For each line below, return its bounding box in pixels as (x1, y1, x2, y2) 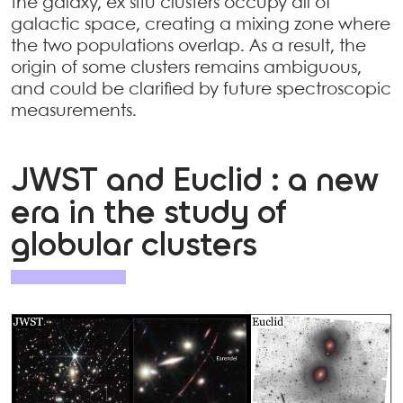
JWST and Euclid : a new (11, 165, 379, 198)
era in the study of (11, 197, 286, 230)
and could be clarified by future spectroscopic (11, 81, 391, 98)
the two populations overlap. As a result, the (11, 38, 366, 55)
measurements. (11, 103, 137, 120)
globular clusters (11, 229, 257, 263)
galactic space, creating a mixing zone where (11, 16, 390, 33)
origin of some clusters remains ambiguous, (11, 59, 362, 76)
